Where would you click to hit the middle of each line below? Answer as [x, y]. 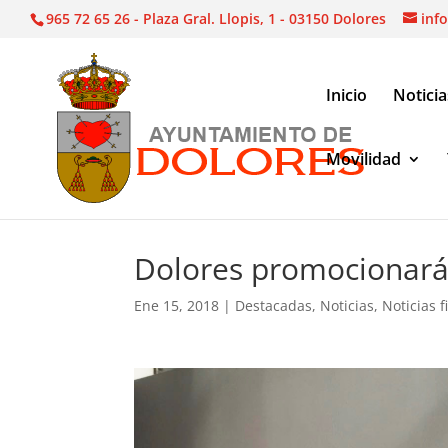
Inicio [346, 94]
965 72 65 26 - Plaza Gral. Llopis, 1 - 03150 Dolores [216, 18]
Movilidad [363, 158]
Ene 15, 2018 [177, 305]
